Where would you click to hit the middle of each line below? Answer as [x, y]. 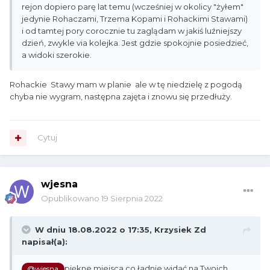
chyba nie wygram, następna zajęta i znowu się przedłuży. [123, 96]
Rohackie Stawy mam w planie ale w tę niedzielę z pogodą [127, 84]
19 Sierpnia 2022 [132, 199]
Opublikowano [71, 199]
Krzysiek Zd [180, 230]
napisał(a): [45, 242]
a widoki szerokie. [58, 55]
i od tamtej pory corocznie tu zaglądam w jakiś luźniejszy [132, 30]
